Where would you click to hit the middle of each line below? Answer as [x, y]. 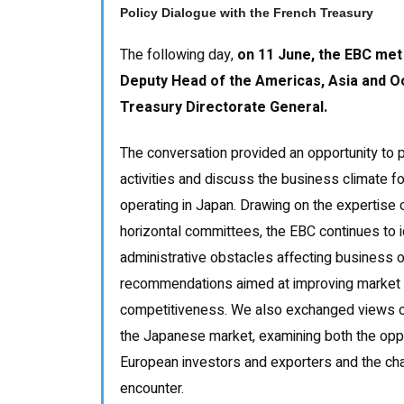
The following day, [179, 55]
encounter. [152, 388]
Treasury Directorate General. [224, 107]
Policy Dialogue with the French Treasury [247, 12]
